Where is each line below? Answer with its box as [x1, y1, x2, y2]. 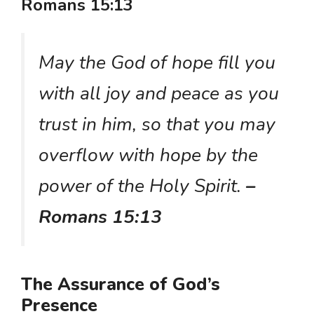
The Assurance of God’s [21, 273, 220, 296]
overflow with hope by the [39, 142, 258, 168]
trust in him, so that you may [39, 111, 275, 137]
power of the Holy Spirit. [39, 173, 241, 199]
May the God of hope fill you [39, 50, 275, 76]
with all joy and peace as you [39, 81, 279, 107]
